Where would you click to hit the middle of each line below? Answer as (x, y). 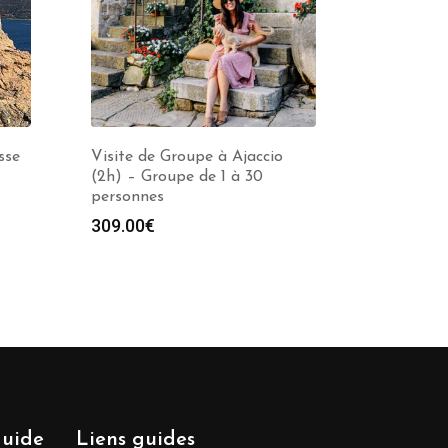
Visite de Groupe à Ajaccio (187, 157)
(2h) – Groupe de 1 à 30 (177, 177)
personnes (127, 197)
